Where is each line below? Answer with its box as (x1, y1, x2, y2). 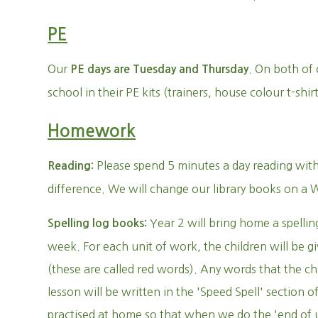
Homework (48, 123, 136, 140)
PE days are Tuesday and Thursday (70, 64, 249, 75)
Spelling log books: (48, 218, 150, 229)
